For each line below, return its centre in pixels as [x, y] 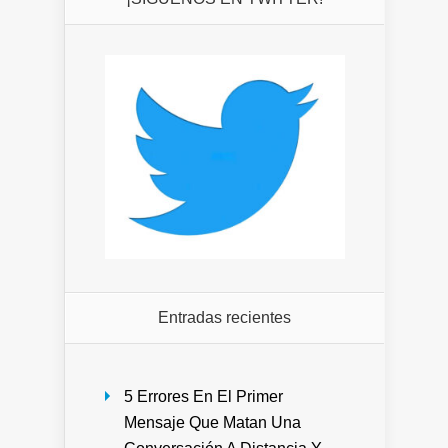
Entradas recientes [224, 317]
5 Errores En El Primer [203, 396]
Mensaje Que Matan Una [212, 422]
